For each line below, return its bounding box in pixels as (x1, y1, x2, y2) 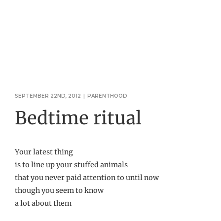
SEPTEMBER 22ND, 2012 (15, 92, 81, 99)
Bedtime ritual (15, 107, 142, 129)
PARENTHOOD (87, 92, 127, 99)
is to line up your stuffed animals (15, 160, 128, 169)
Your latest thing (15, 147, 73, 156)
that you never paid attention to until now (15, 173, 159, 182)
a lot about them (15, 198, 72, 208)
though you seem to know (15, 185, 104, 195)
